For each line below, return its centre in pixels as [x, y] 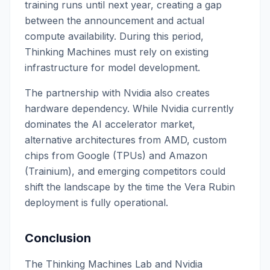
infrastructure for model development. [112, 67]
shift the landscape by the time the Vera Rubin [130, 187]
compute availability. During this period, [114, 36]
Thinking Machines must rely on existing [117, 52]
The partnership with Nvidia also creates [117, 93]
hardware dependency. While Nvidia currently [129, 108]
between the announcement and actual [115, 20]
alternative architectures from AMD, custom [126, 140]
